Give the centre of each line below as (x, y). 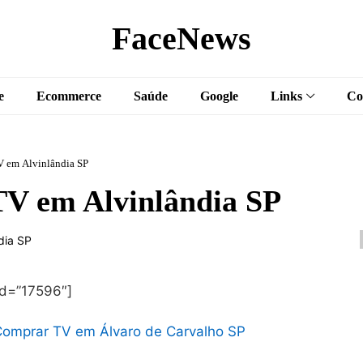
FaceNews (181, 38)
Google (219, 96)
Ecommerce (69, 96)
